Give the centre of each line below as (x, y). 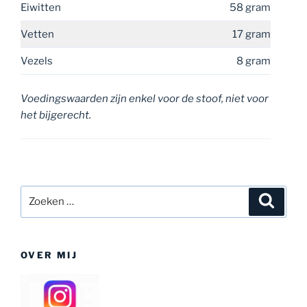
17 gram (251, 35)
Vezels (37, 61)
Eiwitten (41, 8)
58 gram (250, 8)
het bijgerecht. (56, 115)
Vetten (37, 35)
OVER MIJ (49, 255)
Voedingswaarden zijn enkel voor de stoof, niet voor (145, 98)
